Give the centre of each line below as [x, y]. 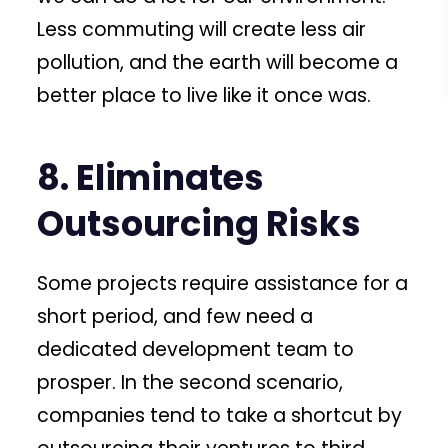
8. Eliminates [150, 178]
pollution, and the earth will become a [218, 62]
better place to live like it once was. [204, 95]
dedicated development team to [196, 350]
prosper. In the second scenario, [190, 383]
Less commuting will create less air [202, 29]
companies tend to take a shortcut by [220, 416]
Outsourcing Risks [199, 224]
